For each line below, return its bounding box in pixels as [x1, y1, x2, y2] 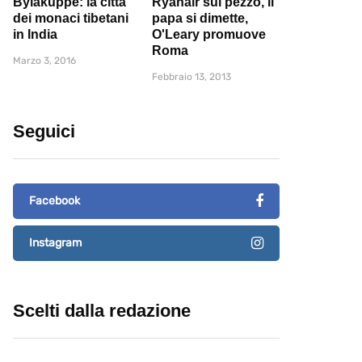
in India [13, 27, 57, 42]
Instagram [29, 236, 82, 250]
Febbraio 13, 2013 [152, 71, 231, 83]
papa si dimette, [152, 11, 248, 26]
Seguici [13, 121, 75, 142]
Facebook [29, 194, 80, 208]
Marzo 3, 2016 [13, 55, 76, 67]
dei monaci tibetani [13, 11, 128, 26]
